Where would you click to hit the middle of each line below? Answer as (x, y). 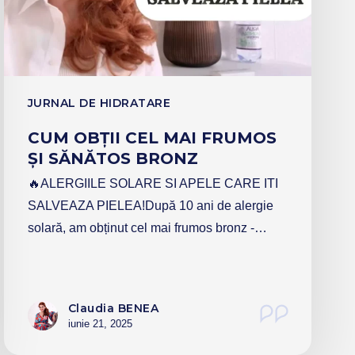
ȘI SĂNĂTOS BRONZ (113, 158)
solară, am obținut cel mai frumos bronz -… (147, 227)
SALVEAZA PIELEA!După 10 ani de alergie (150, 205)
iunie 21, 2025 (100, 323)
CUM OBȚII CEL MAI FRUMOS (152, 137)
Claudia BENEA (113, 308)
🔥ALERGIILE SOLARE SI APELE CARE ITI (153, 183)
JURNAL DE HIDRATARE (99, 103)
